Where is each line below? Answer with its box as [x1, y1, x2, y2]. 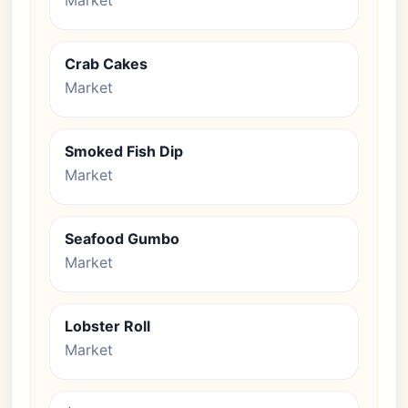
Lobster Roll [65, 317, 150, 335]
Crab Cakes [65, 55, 148, 73]
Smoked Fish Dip [65, 142, 183, 160]
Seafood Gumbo [65, 229, 179, 248]
